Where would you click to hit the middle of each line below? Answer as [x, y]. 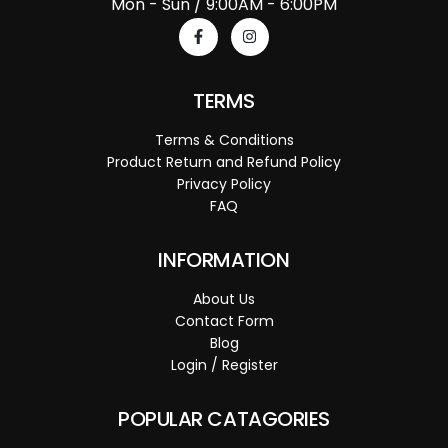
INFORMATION [224, 259]
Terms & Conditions [224, 139]
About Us [224, 298]
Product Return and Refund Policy [224, 161]
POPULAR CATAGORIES [224, 418]
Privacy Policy [224, 183]
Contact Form [224, 320]
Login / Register [224, 364]
